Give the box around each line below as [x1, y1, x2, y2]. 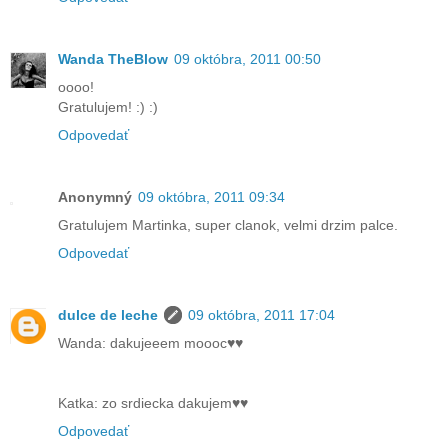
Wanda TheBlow [58, 50, 168, 67]
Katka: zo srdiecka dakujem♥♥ [58, 394, 248, 411]
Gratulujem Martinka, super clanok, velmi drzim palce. [58, 216, 398, 233]
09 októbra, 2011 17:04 [188, 306, 335, 323]
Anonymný [58, 188, 132, 205]
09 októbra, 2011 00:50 [174, 50, 321, 67]
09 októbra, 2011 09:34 [138, 188, 285, 205]
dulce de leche [58, 306, 158, 323]
